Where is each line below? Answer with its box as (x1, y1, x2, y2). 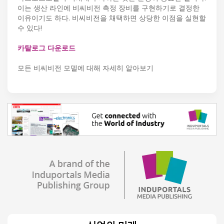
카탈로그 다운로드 (17, 43, 75, 53)
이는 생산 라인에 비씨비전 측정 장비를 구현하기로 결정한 (17, 3, 199, 13)
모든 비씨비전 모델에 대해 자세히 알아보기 (17, 63, 153, 73)
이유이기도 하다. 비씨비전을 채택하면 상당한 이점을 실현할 (17, 13, 206, 23)
